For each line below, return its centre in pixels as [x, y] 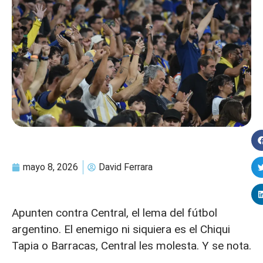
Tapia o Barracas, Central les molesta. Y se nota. [131, 245]
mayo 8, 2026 [50, 167]
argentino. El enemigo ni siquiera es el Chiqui [121, 229]
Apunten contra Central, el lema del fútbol [114, 213]
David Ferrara [126, 167]
